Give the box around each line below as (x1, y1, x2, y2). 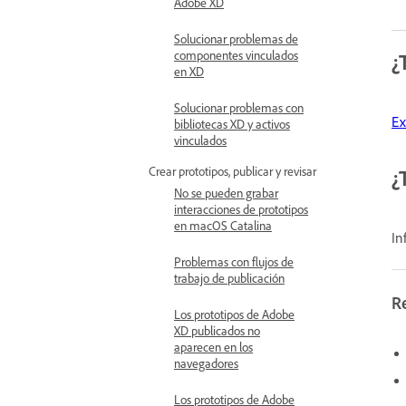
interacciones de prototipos (174, 201, 308, 217)
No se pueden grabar (174, 185, 278, 200)
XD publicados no (174, 323, 260, 338)
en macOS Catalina (174, 217, 272, 233)
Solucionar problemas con (174, 100, 304, 115)
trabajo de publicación (174, 270, 285, 285)
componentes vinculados (174, 47, 298, 63)
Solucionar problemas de (174, 31, 298, 46)
